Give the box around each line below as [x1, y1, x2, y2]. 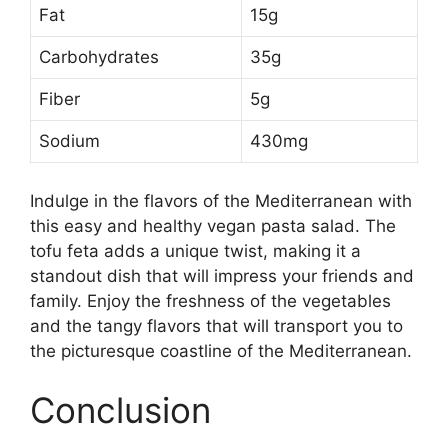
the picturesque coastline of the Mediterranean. [30, 340, 412, 361]
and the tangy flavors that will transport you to [30, 315, 403, 336]
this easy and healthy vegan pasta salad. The [30, 215, 396, 236]
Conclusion [30, 389, 211, 432]
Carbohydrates [39, 47, 159, 68]
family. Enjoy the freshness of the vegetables [30, 290, 391, 311]
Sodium [39, 131, 100, 152]
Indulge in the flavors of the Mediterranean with [30, 190, 412, 211]
